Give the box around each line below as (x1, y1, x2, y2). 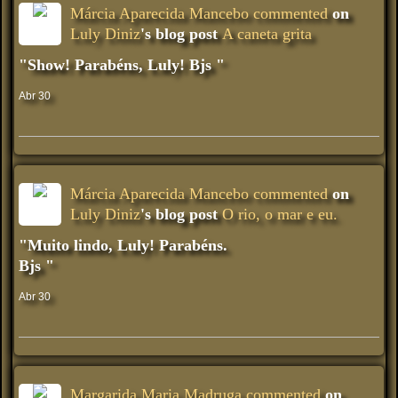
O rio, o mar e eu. (222, 204, 338, 223)
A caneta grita (222, 24, 312, 43)
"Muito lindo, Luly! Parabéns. (19, 235, 227, 254)
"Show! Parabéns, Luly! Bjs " (19, 55, 225, 74)
